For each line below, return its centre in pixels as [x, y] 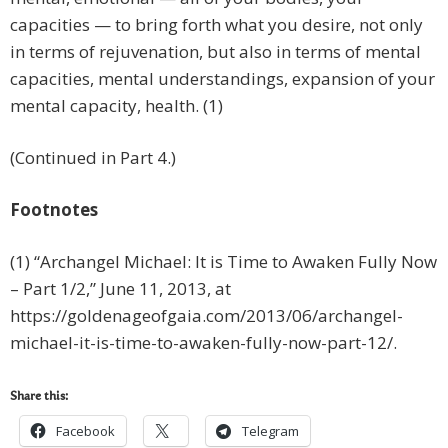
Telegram [270, 431]
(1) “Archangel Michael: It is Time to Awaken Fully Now [223, 262]
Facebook [85, 431]
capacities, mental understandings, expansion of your [222, 79]
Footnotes [54, 210]
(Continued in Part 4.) [93, 158]
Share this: [39, 397]
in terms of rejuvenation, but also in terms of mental [215, 52]
